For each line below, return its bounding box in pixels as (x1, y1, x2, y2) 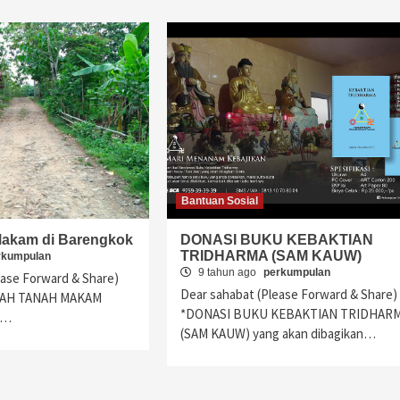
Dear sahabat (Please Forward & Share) (179, 286, 397, 303)
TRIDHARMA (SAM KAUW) (179, 248, 362, 263)
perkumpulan (262, 266, 330, 279)
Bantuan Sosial (180, 195, 258, 207)
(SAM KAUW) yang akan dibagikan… (179, 325, 376, 342)
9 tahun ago (195, 266, 259, 279)
